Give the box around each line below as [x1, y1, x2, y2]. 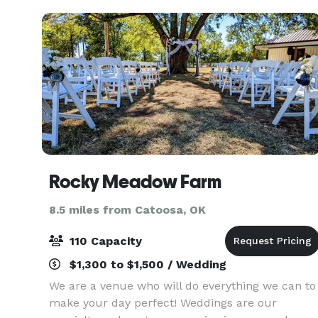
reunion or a [49, 6, 116, 20]
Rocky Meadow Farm [49, 171, 221, 192]
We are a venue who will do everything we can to [49, 279, 316, 292]
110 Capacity [66, 234, 142, 248]
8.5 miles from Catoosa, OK [49, 203, 206, 216]
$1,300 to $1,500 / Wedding [66, 258, 226, 271]
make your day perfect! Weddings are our [49, 296, 277, 309]
